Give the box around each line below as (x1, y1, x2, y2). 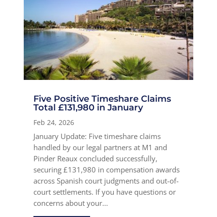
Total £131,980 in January (33, 102, 143, 113)
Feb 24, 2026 (33, 118, 75, 127)
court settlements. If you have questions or (33, 187, 176, 197)
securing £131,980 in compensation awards (33, 165, 180, 175)
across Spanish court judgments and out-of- (33, 176, 179, 186)
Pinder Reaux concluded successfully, (33, 154, 158, 164)
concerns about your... (33, 198, 108, 208)
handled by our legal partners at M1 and (33, 142, 168, 153)
